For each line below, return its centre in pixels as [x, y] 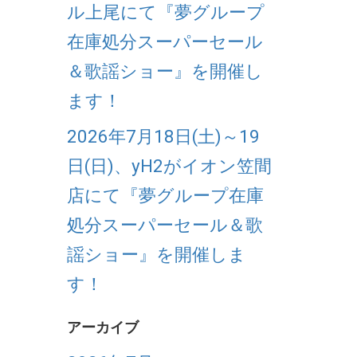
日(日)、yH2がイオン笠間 [169, 165]
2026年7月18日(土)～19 [163, 136]
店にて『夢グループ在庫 [165, 195]
